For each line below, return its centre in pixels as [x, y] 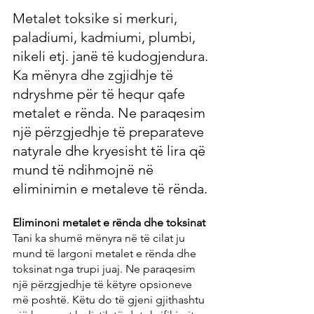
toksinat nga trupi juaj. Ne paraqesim [105, 269]
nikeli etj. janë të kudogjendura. [112, 56]
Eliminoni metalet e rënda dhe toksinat [109, 223]
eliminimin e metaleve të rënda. [110, 189]
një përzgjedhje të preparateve [110, 132]
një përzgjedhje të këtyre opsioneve [104, 285]
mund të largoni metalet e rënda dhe [106, 254]
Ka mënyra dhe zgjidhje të [95, 75]
